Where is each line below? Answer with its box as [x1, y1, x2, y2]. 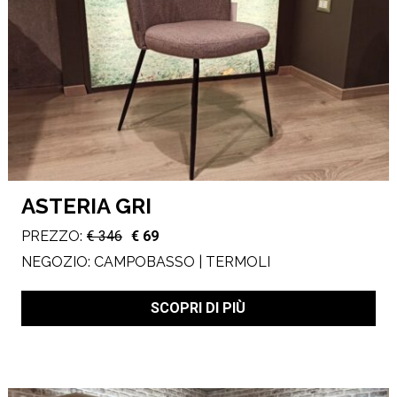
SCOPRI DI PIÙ [151, 299, 246, 316]
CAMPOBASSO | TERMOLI [93, 253, 270, 270]
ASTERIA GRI [20, 192, 152, 219]
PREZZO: [20, 228, 82, 245]
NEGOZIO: [20, 253, 94, 270]
